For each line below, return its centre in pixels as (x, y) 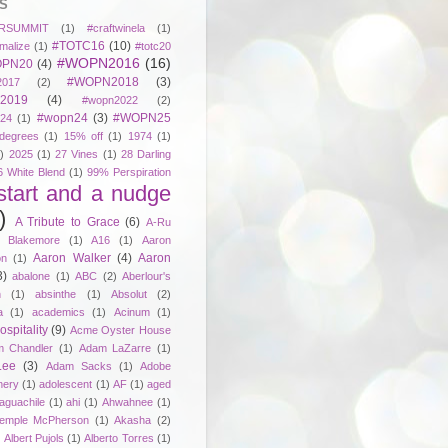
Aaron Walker (72, 257)
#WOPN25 (142, 117)
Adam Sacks (78, 365)
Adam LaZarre (115, 347)
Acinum (131, 311)
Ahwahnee (128, 401)
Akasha (133, 419)
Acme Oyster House (120, 329)
